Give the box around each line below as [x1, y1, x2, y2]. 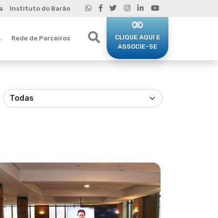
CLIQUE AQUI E [115, 33, 160, 41]
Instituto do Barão [9, 5, 70, 12]
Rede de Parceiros [11, 34, 70, 42]
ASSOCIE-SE [118, 42, 157, 50]
